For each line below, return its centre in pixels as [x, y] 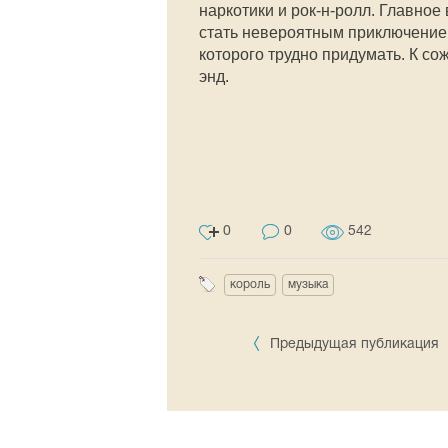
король [250, 284]
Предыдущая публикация [355, 344]
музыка [308, 284]
